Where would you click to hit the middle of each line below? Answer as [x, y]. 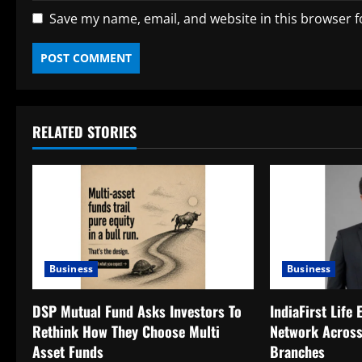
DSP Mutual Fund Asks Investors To [137, 311]
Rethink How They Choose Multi [126, 332]
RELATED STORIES [84, 131]
